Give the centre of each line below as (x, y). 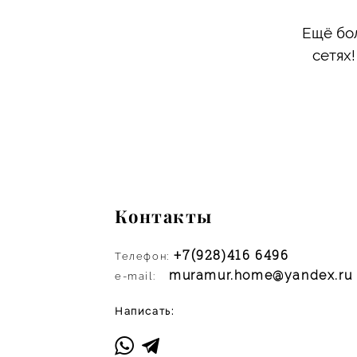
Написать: (144, 311)
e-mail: (135, 276)
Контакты (163, 216)
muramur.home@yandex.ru (261, 275)
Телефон (141, 256)
